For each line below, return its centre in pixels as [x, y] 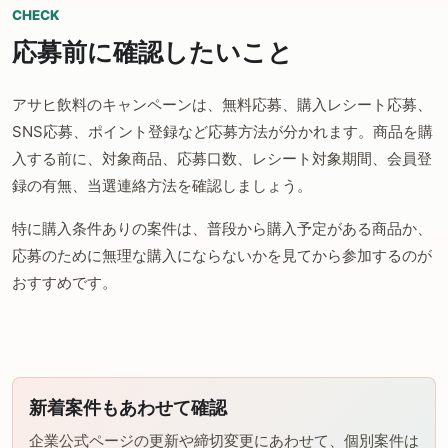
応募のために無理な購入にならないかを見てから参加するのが [222, 256]
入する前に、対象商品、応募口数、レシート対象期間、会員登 [222, 159]
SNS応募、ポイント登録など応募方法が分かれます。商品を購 [222, 132]
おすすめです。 [64, 283]
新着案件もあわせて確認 [128, 407]
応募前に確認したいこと [152, 52]
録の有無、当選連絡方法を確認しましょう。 [162, 186]
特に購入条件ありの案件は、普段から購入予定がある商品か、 [222, 229]
